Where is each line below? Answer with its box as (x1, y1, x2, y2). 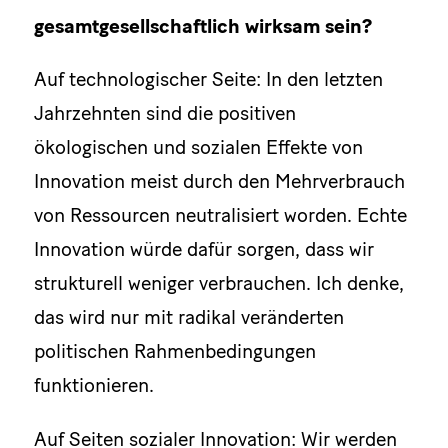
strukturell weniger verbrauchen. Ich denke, (33, 271, 404, 296)
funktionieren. (33, 373, 154, 398)
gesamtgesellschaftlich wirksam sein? (33, 13, 372, 38)
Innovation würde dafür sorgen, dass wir (33, 237, 374, 262)
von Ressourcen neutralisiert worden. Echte (33, 203, 407, 228)
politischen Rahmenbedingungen (33, 339, 316, 364)
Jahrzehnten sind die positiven (33, 101, 296, 126)
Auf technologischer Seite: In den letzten (33, 67, 383, 92)
